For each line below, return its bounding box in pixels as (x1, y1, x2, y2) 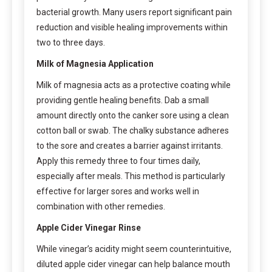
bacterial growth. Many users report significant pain (36, 7, 232, 17)
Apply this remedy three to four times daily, (36, 155, 200, 166)
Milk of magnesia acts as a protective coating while (36, 80, 231, 90)
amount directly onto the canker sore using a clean (36, 110, 229, 120)
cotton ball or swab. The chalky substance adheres (36, 125, 229, 135)
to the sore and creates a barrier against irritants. (36, 140, 223, 151)
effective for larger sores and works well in (36, 186, 199, 196)
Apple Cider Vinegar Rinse (36, 222, 141, 233)
